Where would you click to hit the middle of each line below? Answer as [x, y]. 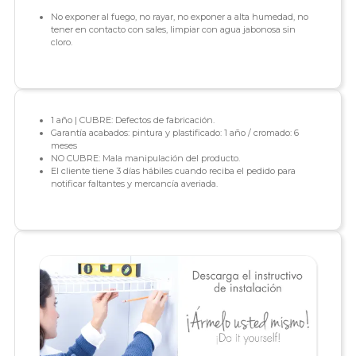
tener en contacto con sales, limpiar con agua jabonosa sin [173, 30]
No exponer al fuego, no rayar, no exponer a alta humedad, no [179, 17]
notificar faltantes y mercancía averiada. [134, 184]
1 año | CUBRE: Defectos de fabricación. [132, 120]
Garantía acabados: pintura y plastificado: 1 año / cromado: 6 [174, 133]
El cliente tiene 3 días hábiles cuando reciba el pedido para [173, 171]
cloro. [61, 43]
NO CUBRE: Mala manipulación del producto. [145, 159]
